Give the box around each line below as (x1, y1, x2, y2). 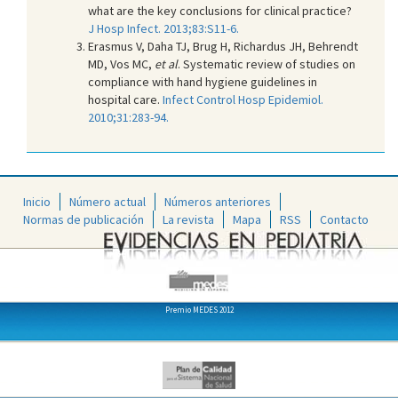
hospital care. (88, 91, 163, 107)
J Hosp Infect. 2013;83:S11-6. (88, 20, 239, 36)
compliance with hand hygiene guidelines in (88, 73, 317, 90)
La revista (163, 211, 214, 228)
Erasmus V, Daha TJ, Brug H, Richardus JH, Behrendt (88, 37, 358, 54)
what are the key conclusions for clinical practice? (88, 2, 352, 19)
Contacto (320, 211, 369, 228)
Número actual (69, 194, 146, 211)
